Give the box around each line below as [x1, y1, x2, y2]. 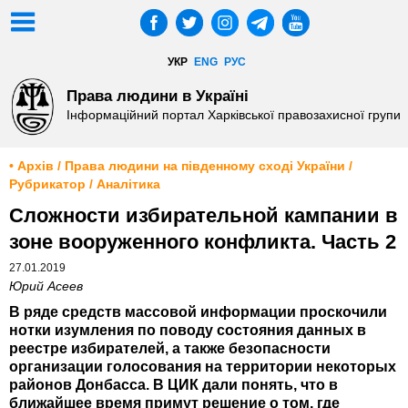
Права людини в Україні [66, 86, 249, 105]
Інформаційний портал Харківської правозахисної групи [66, 107, 401, 123]
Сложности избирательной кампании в [9, 204, 398, 228]
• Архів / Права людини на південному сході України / [9, 159, 352, 174]
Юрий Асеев [9, 280, 83, 294]
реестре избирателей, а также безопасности [9, 341, 331, 357]
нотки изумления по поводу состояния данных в [9, 322, 366, 339]
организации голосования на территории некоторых [9, 359, 396, 375]
